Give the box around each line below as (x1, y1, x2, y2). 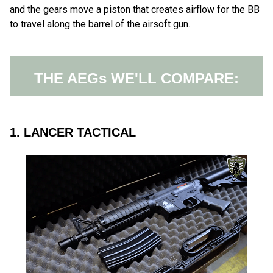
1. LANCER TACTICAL (10, 125, 136, 139)
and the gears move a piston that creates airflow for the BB (10, 3, 260, 15)
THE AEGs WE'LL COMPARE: (34, 69, 239, 87)
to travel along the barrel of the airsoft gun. (10, 18, 190, 30)
